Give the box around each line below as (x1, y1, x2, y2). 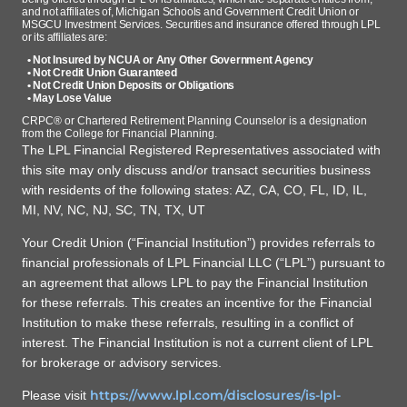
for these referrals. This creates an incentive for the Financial (22, 295, 372, 311)
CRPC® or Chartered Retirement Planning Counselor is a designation (22, 114, 367, 128)
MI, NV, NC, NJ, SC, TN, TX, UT (22, 203, 205, 218)
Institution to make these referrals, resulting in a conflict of (22, 315, 353, 331)
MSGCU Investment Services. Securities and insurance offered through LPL (22, 18, 381, 32)
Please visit (22, 388, 90, 403)
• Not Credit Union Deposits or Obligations (22, 79, 235, 93)
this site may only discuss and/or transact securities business (22, 163, 371, 178)
